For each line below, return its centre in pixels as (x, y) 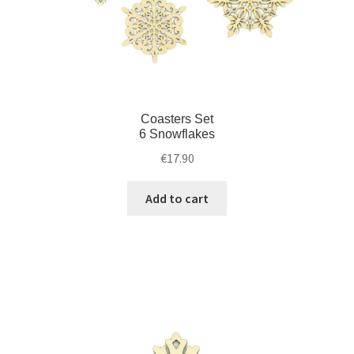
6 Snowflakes (177, 134)
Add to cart (177, 198)
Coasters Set (177, 119)
